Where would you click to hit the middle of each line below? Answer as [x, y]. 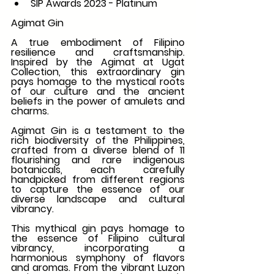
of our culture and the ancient [98, 92]
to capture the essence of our [98, 190]
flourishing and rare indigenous [98, 160]
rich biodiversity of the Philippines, [98, 141]
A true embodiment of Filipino [98, 43]
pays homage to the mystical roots [98, 82]
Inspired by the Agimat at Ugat [98, 62]
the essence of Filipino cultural [98, 239]
